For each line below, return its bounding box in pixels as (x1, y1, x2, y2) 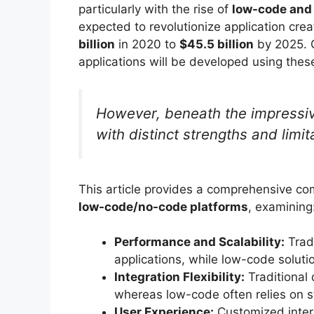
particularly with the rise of (78, 2, 232, 17)
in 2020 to (115, 37, 179, 52)
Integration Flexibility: (114, 270, 245, 285)
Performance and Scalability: (114, 235, 285, 250)
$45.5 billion (179, 37, 254, 52)
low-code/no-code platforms (78, 199, 248, 214)
